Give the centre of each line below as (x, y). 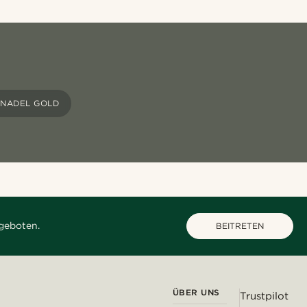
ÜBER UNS (196, 292)
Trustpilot (264, 296)
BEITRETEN (240, 225)
